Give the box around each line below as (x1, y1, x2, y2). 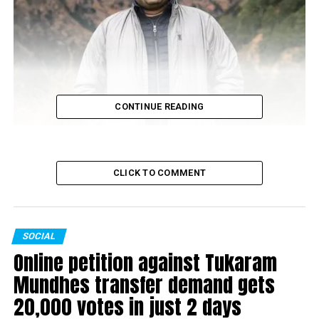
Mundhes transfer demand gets (13, 269, 275, 300)
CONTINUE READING (115, 101, 204, 112)
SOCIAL (21, 231, 57, 241)
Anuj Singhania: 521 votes (13, 133, 118, 145)
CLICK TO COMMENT (113, 167, 206, 178)
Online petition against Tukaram (13, 247, 277, 278)
